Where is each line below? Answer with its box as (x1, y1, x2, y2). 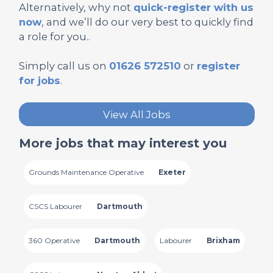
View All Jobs (102, 108, 171, 121)
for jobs (18, 74, 60, 87)
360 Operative (28, 236, 80, 245)
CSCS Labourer (28, 202, 82, 211)
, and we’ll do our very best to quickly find (41, 16, 253, 28)
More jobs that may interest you (18, 136, 227, 151)
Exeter (158, 168, 186, 177)
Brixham (206, 236, 240, 245)
